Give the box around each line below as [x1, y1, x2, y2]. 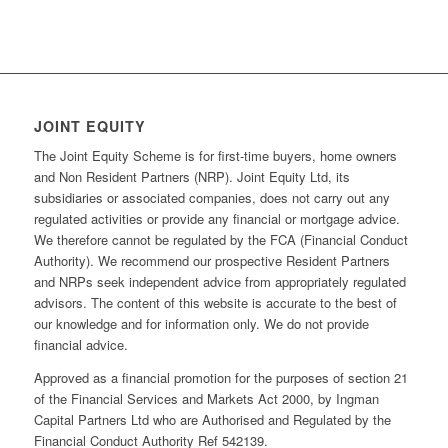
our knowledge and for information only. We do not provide [33, 314, 369, 334]
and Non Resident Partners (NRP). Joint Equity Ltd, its [33, 167, 350, 187]
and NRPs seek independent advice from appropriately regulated [33, 272, 406, 292]
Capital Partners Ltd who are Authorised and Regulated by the [33, 409, 391, 429]
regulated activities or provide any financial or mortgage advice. [33, 209, 400, 229]
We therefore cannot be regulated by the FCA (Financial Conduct [33, 230, 408, 250]
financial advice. [33, 335, 128, 355]
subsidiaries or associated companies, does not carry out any [33, 188, 390, 208]
